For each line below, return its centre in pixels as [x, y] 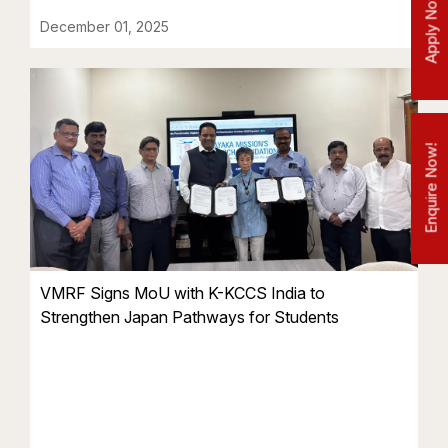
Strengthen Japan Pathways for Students [189, 317]
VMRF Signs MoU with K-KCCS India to [182, 293]
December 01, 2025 [104, 27]
